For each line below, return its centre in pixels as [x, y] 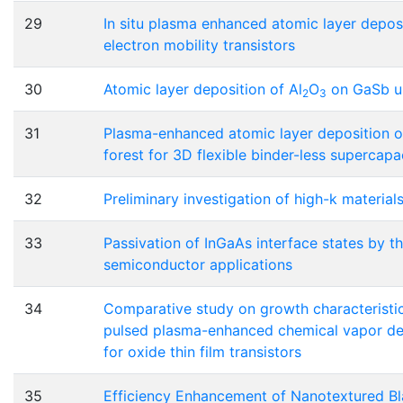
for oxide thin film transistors [202, 352]
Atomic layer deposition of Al [203, 90]
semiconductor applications [198, 265]
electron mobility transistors [199, 45]
